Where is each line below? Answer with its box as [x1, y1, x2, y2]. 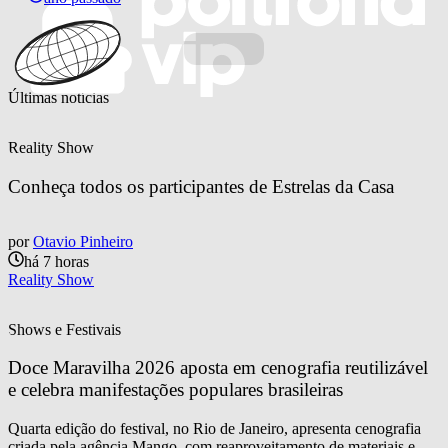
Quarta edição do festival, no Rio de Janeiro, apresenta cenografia [8, 420, 421, 438]
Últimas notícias [8, 89, 109, 107]
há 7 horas [24, 252, 89, 270]
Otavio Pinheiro [33, 232, 133, 250]
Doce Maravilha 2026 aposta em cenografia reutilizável [8, 357, 433, 379]
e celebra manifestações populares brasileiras [8, 379, 343, 401]
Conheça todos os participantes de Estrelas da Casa [8, 175, 394, 197]
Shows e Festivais [8, 320, 121, 338]
